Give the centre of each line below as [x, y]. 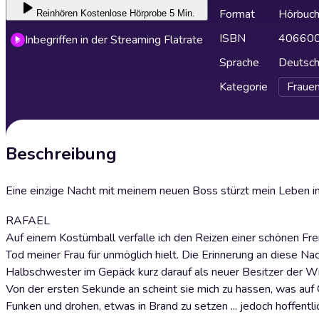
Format [237, 14]
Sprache [239, 63]
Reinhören [57, 13]
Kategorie [244, 87]
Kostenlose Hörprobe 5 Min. [137, 13]
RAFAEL [28, 221]
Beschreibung [61, 154]
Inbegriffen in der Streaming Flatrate [114, 40]
